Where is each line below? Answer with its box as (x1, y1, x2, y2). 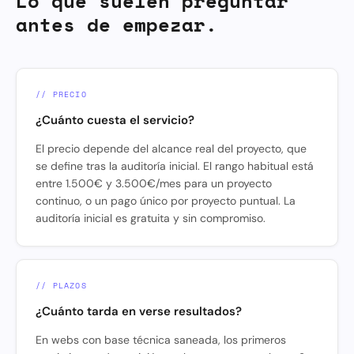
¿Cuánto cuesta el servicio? (36, 111, 194, 128)
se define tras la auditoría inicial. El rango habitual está (36, 158, 314, 173)
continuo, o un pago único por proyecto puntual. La (36, 193, 296, 208)
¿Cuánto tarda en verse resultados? (36, 303, 242, 319)
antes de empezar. (16, 9, 217, 39)
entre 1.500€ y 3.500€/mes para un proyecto (36, 175, 272, 190)
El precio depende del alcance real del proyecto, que (36, 141, 307, 156)
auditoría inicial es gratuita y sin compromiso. (36, 210, 265, 225)
